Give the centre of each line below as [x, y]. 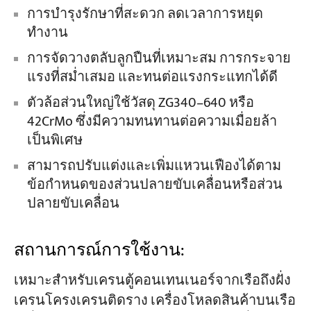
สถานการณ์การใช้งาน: [101, 250]
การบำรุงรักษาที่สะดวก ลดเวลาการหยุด [145, 14]
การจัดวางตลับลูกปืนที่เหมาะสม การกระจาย [159, 58]
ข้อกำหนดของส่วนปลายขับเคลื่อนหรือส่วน [154, 185]
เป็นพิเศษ [54, 140]
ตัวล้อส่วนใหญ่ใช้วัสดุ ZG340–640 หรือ [140, 103]
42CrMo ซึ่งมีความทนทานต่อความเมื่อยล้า [152, 121]
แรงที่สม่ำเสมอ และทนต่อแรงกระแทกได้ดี [152, 77]
